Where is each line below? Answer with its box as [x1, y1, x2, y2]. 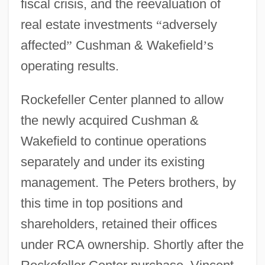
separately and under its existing [20, 154, 205, 169]
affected [20, 37, 66, 53]
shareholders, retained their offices [20, 216, 217, 231]
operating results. [20, 58, 119, 73]
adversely [161, 17, 217, 32]
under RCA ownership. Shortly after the [20, 237, 244, 252]
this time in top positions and [20, 195, 183, 211]
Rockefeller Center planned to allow [20, 92, 224, 107]
